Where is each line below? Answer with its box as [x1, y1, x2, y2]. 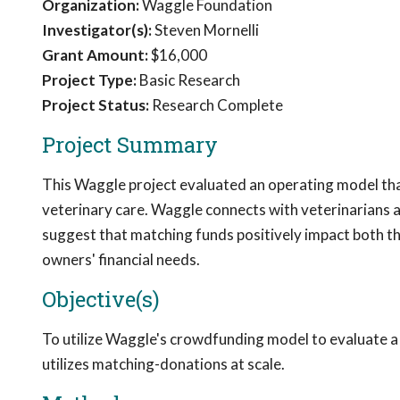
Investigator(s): [42, 21, 152, 39]
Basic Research [137, 71, 240, 89]
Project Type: [42, 71, 137, 89]
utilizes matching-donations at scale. [42, 354, 285, 373]
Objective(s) [42, 285, 160, 313]
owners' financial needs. [42, 250, 200, 269]
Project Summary [42, 130, 218, 159]
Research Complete [149, 96, 283, 114]
